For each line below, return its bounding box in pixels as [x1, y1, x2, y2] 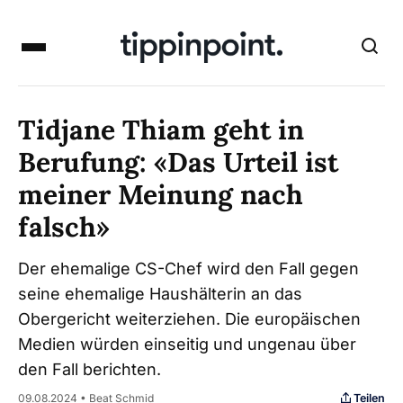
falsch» [18, 210, 110, 244]
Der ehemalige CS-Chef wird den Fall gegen [18, 259, 359, 278]
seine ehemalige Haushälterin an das [18, 284, 302, 303]
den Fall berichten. [18, 360, 161, 379]
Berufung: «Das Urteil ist [18, 145, 338, 179]
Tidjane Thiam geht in [18, 112, 304, 147]
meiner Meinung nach [18, 177, 303, 211]
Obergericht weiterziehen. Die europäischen [18, 309, 361, 328]
